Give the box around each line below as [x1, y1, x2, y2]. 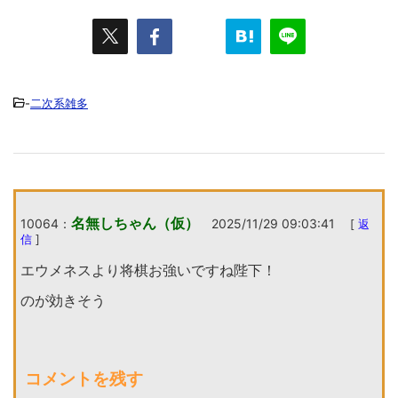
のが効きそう [20, 291, 106, 309]
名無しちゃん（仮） [71, 214, 199, 232]
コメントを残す [25, 368, 143, 389]
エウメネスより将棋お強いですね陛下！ [20, 261, 276, 279]
